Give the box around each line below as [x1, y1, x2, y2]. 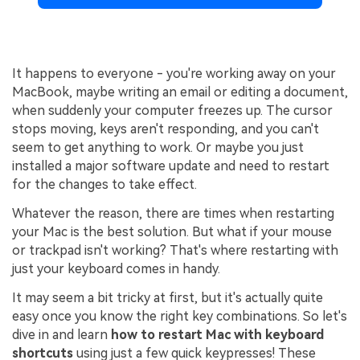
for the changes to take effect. [12, 177, 197, 193]
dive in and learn [12, 326, 111, 342]
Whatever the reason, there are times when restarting [12, 206, 334, 222]
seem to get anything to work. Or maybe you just [12, 140, 304, 156]
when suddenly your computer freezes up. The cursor [12, 103, 333, 119]
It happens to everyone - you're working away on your [12, 66, 336, 82]
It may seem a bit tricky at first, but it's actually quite [12, 289, 323, 305]
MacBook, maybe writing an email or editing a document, [12, 84, 348, 100]
